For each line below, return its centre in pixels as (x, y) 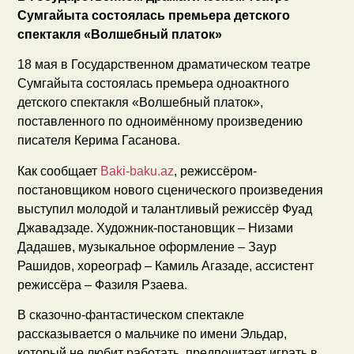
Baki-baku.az (137, 171)
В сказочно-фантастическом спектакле (131, 314)
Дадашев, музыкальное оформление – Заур (147, 247)
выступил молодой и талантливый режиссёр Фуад (165, 209)
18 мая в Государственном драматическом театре (164, 65)
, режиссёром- (216, 171)
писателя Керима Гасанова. (99, 141)
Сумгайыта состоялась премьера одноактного (154, 84)
